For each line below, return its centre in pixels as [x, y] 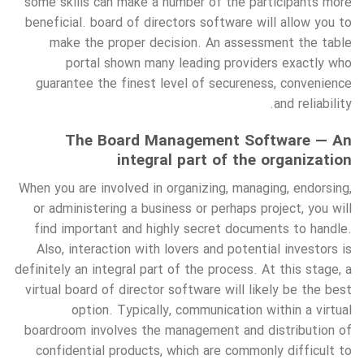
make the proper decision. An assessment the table [201, 44]
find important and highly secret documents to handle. [193, 229]
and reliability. [313, 105]
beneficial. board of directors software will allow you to [188, 24]
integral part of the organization [234, 160]
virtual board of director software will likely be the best [188, 290]
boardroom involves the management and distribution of [188, 331]
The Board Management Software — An [208, 141]
